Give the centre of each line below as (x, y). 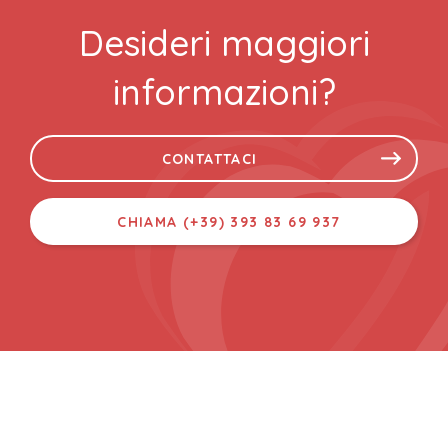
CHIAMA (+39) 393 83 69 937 (229, 222)
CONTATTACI (209, 159)
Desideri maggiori (224, 43)
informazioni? (224, 92)
